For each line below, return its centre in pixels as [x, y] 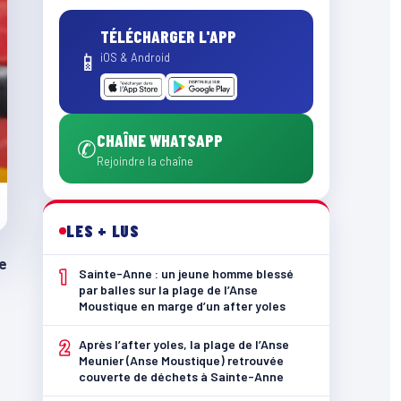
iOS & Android [135, 57]
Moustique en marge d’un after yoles [182, 306]
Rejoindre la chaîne [145, 161]
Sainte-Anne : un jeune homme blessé [186, 273]
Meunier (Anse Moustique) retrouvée [181, 360]
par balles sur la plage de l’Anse [168, 290]
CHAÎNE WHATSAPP [160, 140]
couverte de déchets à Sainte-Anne [181, 376]
